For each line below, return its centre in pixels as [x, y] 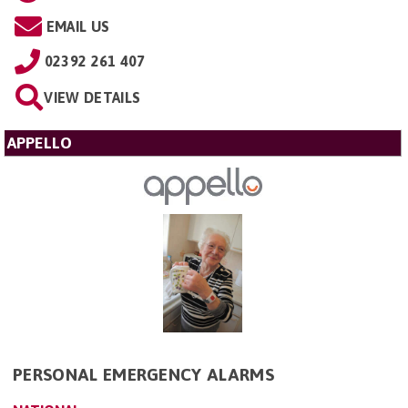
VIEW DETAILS [92, 98]
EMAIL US [78, 27]
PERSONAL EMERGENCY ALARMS [143, 374]
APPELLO [40, 143]
